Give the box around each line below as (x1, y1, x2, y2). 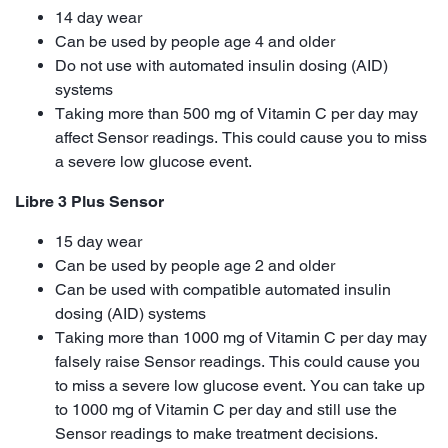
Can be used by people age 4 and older (55, 31, 335, 51)
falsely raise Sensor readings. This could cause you (55, 351, 420, 371)
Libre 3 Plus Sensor (15, 191, 164, 211)
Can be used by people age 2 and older (55, 255, 335, 275)
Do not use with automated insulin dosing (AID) (55, 55, 388, 75)
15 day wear (55, 231, 142, 251)
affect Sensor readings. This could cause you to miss (55, 127, 427, 147)
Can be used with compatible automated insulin (55, 279, 391, 299)
